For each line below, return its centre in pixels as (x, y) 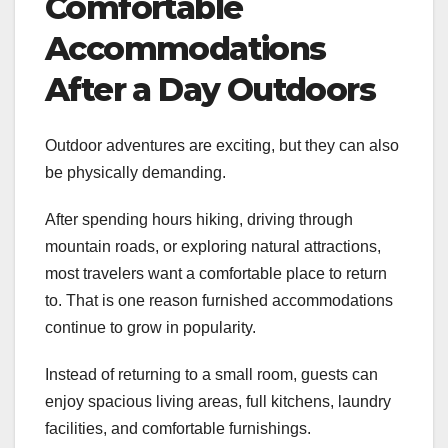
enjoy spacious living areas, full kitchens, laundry (218, 402)
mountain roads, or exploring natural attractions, (213, 247)
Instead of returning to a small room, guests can (211, 375)
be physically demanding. (135, 173)
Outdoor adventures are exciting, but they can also (222, 146)
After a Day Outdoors (210, 90)
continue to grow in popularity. (150, 328)
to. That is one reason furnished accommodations (219, 301)
